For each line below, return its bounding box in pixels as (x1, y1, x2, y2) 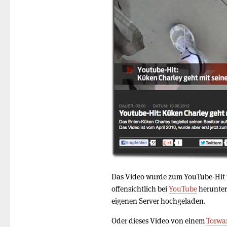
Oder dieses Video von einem (111, 215, 206, 225)
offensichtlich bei (111, 183, 169, 194)
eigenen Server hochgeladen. (111, 196, 206, 206)
